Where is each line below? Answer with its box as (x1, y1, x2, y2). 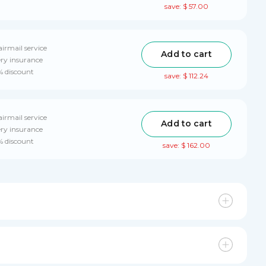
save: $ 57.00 (164, 1, 208, 11)
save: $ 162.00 (163, 140, 210, 150)
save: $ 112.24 (164, 71, 208, 80)
